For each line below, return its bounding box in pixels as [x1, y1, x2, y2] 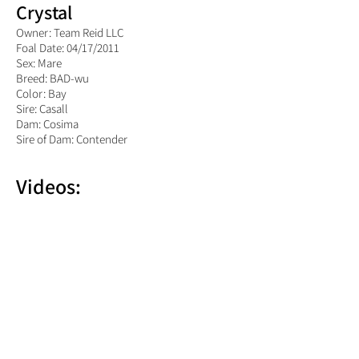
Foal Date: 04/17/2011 [16, 40, 119, 55]
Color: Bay [16, 86, 67, 101]
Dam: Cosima [16, 116, 81, 131]
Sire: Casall [16, 101, 68, 116]
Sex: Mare [16, 55, 62, 71]
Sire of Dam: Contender [16, 131, 127, 147]
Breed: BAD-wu [16, 71, 89, 86]
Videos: [16, 172, 81, 200]
